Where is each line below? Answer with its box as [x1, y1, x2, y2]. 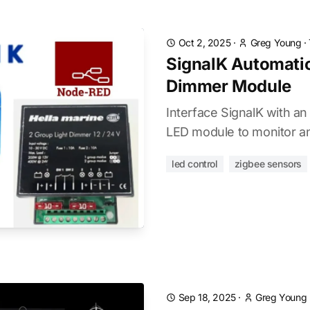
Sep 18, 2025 [178, 291, 236, 303]
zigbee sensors [234, 158, 302, 170]
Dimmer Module [166, 76, 291, 96]
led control [172, 158, 218, 170]
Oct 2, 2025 [178, 37, 231, 48]
